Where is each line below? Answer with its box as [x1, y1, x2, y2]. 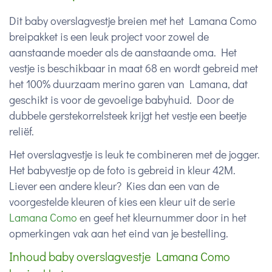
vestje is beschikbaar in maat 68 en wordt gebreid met [9, 61, 258, 76]
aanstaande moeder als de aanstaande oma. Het [9, 45, 237, 60]
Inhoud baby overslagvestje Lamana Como [9, 248, 230, 265]
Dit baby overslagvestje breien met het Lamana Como [9, 13, 257, 29]
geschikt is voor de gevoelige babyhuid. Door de [9, 92, 234, 107]
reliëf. [9, 124, 34, 139]
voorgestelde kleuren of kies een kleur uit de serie [9, 194, 235, 209]
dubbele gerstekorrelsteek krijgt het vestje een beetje [9, 108, 246, 123]
